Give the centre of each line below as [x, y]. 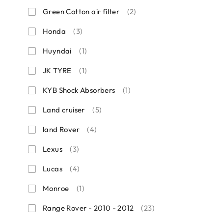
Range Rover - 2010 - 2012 [89, 208]
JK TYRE [58, 70]
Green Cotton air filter [82, 11]
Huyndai [58, 51]
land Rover [62, 129]
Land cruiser [65, 110]
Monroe [57, 188]
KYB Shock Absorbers [80, 90]
